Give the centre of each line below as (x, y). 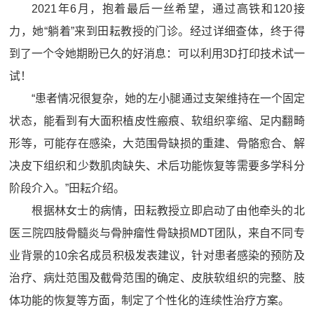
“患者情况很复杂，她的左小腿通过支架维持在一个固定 (168, 98)
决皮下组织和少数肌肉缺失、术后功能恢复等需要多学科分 (157, 166)
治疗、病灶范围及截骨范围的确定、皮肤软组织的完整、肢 (157, 278)
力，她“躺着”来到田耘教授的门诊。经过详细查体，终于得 (157, 31)
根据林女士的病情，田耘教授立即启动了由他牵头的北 (168, 211)
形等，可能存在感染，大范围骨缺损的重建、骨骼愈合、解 (157, 143)
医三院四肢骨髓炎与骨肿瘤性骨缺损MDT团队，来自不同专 (157, 233)
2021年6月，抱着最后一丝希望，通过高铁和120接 (168, 9)
